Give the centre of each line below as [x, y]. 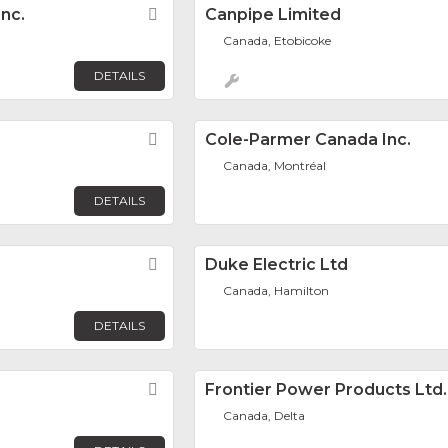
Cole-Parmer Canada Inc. [308, 139]
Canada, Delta [264, 415]
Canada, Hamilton [276, 290]
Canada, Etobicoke [277, 40]
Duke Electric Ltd [276, 264]
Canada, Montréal [275, 165]
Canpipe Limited [273, 14]
